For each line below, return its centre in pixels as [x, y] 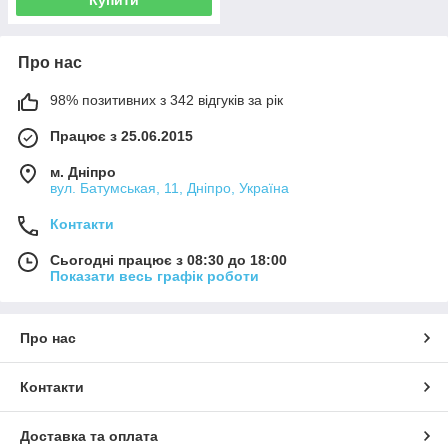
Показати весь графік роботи [154, 275]
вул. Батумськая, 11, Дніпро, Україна [169, 187]
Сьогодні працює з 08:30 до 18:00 [168, 259]
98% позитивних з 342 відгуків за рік [166, 99]
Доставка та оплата [89, 435]
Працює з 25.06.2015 [121, 135]
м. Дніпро [83, 171]
